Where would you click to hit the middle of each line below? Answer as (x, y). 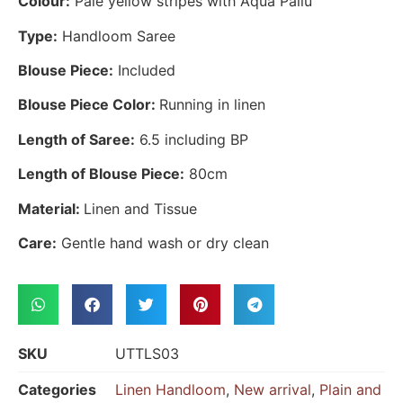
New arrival (273, 390)
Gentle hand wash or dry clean (163, 243)
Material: (51, 208)
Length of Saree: (76, 139)
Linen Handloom (170, 390)
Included (144, 71)
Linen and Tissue (140, 208)
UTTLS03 (147, 354)
